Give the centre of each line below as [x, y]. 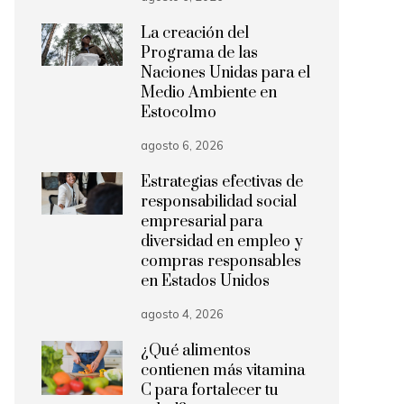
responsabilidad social [219, 202]
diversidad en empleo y [222, 242]
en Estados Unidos [205, 281]
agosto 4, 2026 [182, 314]
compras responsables [221, 262]
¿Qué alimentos [196, 351]
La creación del [195, 33]
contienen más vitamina [223, 371]
